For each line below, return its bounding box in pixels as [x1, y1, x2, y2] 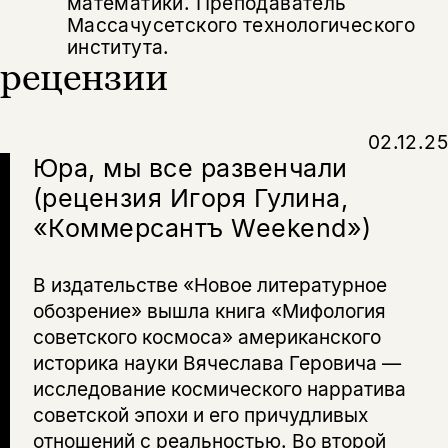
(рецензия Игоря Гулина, [32, 183, 349, 214]
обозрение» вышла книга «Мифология [32, 299, 386, 324]
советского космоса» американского [32, 325, 381, 350]
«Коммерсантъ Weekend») [32, 213, 372, 244]
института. [66, 34, 170, 59]
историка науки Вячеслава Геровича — [32, 351, 401, 376]
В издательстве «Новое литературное [32, 273, 387, 298]
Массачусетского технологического [66, 12, 416, 37]
